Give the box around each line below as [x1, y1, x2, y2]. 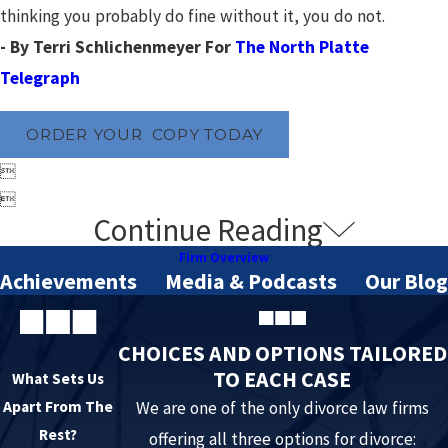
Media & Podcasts [165, 267, 337, 295]
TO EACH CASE [213, 366, 352, 394]
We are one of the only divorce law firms [135, 397, 429, 420]
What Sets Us [12, 368, 105, 388]
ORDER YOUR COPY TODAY [25, 124, 264, 144]
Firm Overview [179, 248, 269, 266]
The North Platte [235, 35, 369, 58]
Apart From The [3, 396, 114, 416]
